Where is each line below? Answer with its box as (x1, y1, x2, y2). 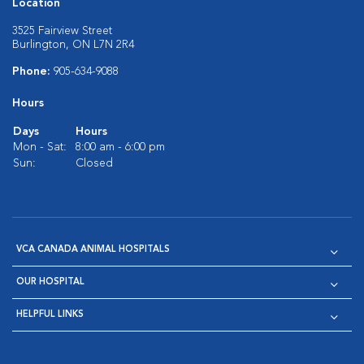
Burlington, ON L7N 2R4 (12, 39, 134, 50)
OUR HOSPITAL (16, 278, 84, 287)
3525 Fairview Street (12, 25, 112, 37)
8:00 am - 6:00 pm (76, 141, 165, 153)
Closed (76, 158, 113, 169)
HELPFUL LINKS (16, 310, 84, 319)
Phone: (12, 66, 54, 77)
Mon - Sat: (13, 141, 67, 153)
